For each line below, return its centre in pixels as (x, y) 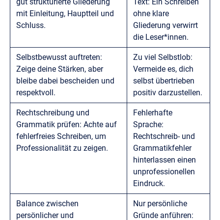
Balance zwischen (47, 203)
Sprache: (148, 124)
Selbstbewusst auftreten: (59, 57)
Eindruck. (149, 183)
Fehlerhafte (153, 112)
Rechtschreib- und (164, 136)
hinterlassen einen (165, 160)
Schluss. (31, 25)
